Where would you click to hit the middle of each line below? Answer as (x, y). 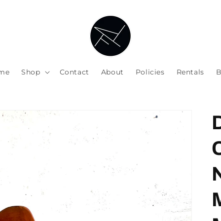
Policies (150, 72)
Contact (74, 72)
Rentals (190, 72)
